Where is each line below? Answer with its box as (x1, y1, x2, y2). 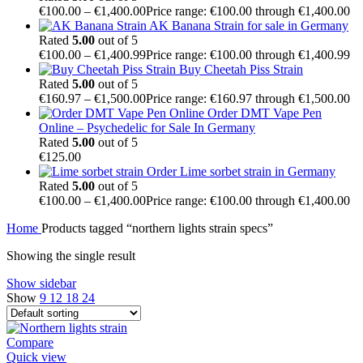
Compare (6, 335, 53, 349)
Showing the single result (6, 248, 135, 263)
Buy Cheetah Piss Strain (179, 62, 303, 76)
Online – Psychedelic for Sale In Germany (39, 120, 255, 135)
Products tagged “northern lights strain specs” (41, 220, 273, 235)
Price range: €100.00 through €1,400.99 (146, 47, 350, 62)
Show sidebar (6, 275, 76, 290)
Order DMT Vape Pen (207, 105, 322, 120)
